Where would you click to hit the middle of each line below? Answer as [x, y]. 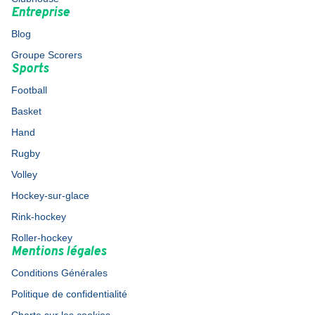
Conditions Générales [59, 273]
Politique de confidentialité [69, 294]
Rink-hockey [39, 217]
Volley [24, 174]
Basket [26, 111]
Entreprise [40, 13]
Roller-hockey [42, 238]
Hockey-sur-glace [50, 195]
